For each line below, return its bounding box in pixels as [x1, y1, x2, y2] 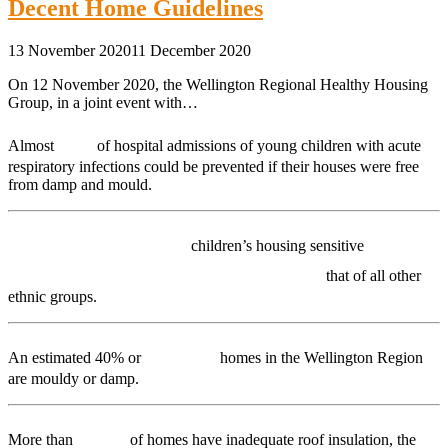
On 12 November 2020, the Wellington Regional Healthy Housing [8, 75, 428, 93]
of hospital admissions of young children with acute [97, 136, 421, 154]
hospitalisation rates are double [8, 258, 322, 286]
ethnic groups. [8, 287, 97, 305]
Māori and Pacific [8, 228, 187, 256]
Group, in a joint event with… [8, 93, 198, 111]
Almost [8, 136, 58, 154]
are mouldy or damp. [8, 369, 139, 387]
